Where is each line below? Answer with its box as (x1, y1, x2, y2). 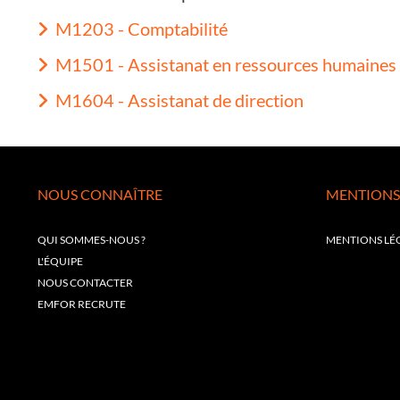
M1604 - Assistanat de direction (55, 88, 304, 111)
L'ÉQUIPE (37, 254, 83, 268)
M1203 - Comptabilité (55, 17, 228, 39)
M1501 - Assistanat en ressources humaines (55, 53, 396, 75)
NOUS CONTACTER (37, 275, 133, 289)
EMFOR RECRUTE (37, 296, 126, 311)
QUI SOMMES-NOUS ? (37, 232, 146, 246)
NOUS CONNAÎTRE (37, 185, 162, 203)
